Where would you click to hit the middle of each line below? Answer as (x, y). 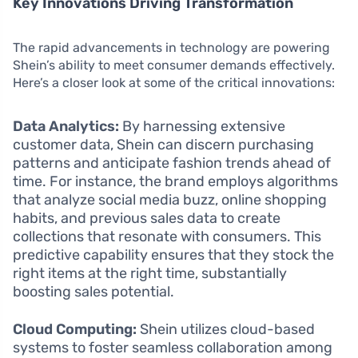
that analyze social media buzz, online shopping (170, 200)
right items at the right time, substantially (150, 274)
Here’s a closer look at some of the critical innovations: (174, 83)
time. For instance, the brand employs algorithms (175, 182)
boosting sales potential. (93, 292)
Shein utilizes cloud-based (226, 330)
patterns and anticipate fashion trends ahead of (172, 163)
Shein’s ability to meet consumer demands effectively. (174, 66)
